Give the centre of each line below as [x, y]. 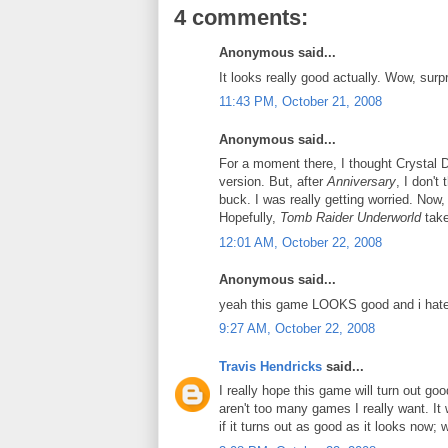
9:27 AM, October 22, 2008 [297, 328]
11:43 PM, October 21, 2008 [300, 101]
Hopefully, [249, 217]
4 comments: [241, 17]
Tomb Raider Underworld [350, 217]
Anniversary [361, 181]
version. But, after [273, 181]
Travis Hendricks [270, 366]
